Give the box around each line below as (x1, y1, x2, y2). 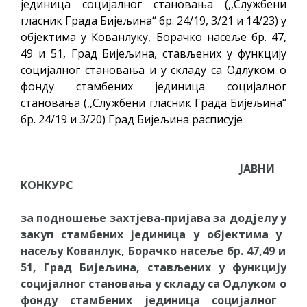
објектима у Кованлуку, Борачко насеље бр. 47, (21, 29, 286, 45)
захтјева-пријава (106, 210, 210, 225)
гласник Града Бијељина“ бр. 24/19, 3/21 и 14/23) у (21, 12, 286, 28)
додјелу (226, 210, 278, 225)
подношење (34, 210, 107, 225)
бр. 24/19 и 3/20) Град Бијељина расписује (21, 111, 243, 127)
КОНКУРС (21, 177, 73, 193)
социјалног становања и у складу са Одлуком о (21, 62, 286, 77)
